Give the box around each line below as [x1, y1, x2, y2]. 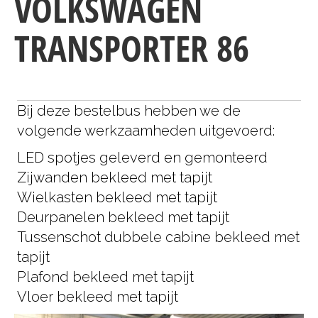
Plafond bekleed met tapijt [17, 268, 194, 286]
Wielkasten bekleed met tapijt [17, 189, 217, 207]
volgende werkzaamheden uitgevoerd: [17, 122, 275, 140]
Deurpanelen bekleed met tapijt [17, 209, 229, 226]
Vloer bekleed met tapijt [17, 288, 178, 306]
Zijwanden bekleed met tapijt [17, 169, 212, 187]
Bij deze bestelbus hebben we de [17, 102, 241, 120]
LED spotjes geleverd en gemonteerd [17, 149, 268, 167]
